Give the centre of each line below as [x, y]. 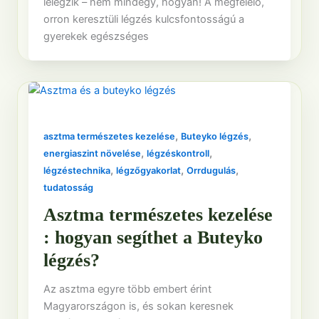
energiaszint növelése [93, 153]
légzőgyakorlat [149, 170]
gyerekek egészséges [96, 36]
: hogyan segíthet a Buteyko [153, 238]
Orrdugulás [211, 170]
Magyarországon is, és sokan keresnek [139, 307]
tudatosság [69, 187]
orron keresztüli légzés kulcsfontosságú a [144, 19]
